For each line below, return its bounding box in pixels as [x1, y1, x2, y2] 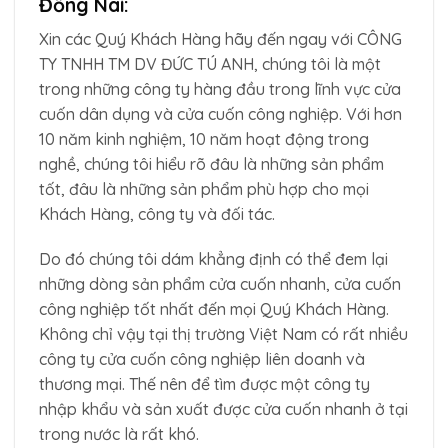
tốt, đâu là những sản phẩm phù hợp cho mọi [39, 178, 369, 199]
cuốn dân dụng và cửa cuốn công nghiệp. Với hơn [39, 103, 402, 124]
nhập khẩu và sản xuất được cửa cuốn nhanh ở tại [39, 399, 408, 420]
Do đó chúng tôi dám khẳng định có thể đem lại [39, 249, 388, 270]
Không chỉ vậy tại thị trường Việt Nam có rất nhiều [39, 324, 408, 345]
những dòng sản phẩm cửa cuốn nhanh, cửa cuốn [39, 274, 401, 295]
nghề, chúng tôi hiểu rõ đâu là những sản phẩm [39, 153, 384, 174]
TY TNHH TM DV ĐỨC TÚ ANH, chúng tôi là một [39, 53, 381, 74]
